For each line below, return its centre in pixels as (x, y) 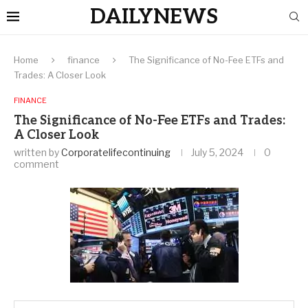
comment (36, 164)
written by (37, 152)
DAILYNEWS (154, 17)
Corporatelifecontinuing (116, 152)
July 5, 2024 (217, 152)
